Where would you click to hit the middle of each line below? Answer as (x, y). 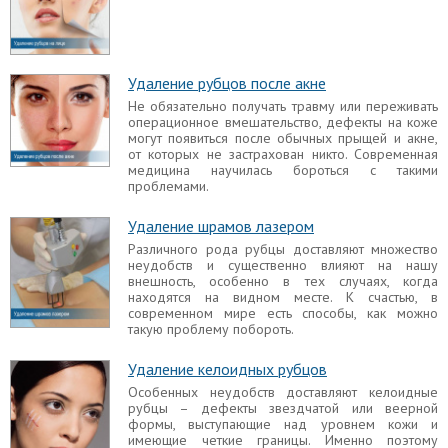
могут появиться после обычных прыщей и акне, (283, 137)
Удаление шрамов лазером (221, 225)
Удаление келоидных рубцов (227, 368)
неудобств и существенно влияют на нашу (283, 264)
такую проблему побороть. (211, 328)
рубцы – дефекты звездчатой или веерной (283, 407)
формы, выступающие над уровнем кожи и (283, 423)
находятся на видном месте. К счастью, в (283, 296)
